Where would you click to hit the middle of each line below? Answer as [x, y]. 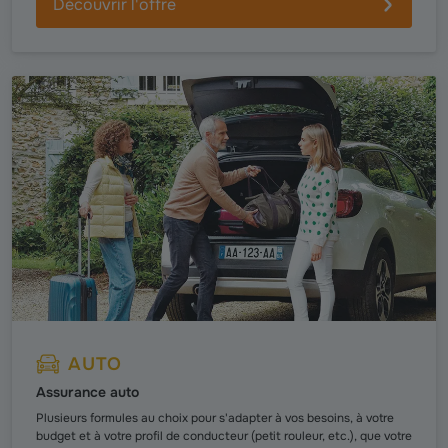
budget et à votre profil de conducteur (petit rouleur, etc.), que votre [224, 436]
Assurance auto [88, 392]
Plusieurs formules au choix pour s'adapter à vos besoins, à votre [215, 418]
